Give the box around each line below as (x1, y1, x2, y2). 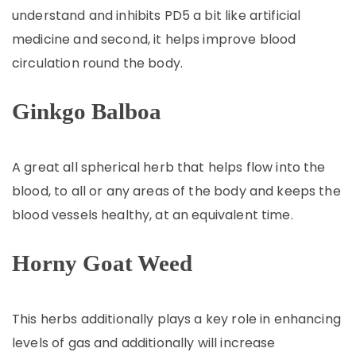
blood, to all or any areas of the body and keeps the (12, 182, 341, 200)
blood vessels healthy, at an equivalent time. (12, 206, 293, 224)
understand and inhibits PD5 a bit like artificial (12, 6, 301, 25)
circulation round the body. (12, 54, 184, 72)
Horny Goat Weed (12, 250, 192, 276)
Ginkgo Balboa (12, 99, 161, 124)
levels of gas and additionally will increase (12, 334, 276, 352)
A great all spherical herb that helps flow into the (12, 158, 326, 176)
